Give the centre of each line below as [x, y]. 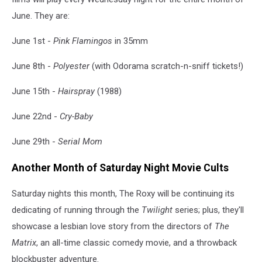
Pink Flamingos [84, 41]
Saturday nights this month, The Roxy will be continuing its [123, 194]
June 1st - [32, 41]
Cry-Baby [76, 117]
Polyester [73, 66]
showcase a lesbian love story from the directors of [113, 227]
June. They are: [41, 16]
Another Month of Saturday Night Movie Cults [120, 168]
